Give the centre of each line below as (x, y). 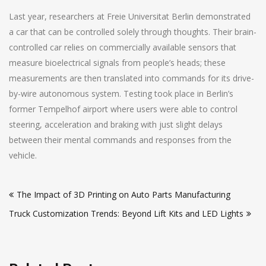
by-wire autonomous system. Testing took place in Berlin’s (121, 93)
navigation (42, 202)
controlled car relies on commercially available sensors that (123, 47)
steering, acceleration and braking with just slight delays (116, 124)
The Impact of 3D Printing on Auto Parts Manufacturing (123, 194)
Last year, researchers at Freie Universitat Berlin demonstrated (130, 16)
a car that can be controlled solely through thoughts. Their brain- (133, 31)
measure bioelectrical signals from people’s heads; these (117, 62)
